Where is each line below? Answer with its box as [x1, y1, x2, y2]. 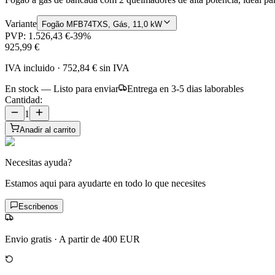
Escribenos [18, 201, 58, 211]
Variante [5, 18, 37, 29]
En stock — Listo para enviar [5, 83, 118, 94]
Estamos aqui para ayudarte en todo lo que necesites [5, 177, 206, 188]
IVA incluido [5, 62, 55, 73]
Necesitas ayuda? [5, 157, 72, 168]
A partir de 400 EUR [59, 233, 140, 244]
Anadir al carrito [20, 125, 76, 134]
